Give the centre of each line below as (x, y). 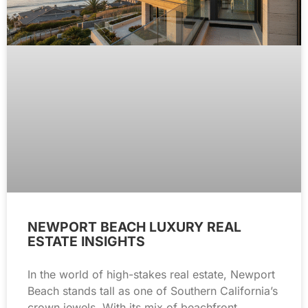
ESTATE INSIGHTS (86, 241)
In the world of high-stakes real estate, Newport (151, 274)
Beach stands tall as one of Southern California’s (153, 290)
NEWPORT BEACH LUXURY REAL (134, 227)
